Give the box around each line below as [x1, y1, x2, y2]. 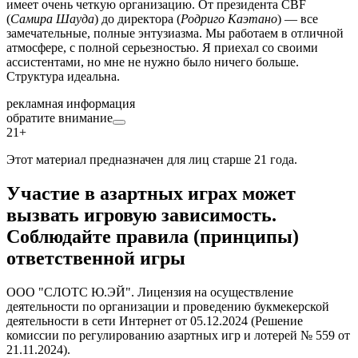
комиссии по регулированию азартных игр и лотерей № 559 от [6, 328, 350, 343]
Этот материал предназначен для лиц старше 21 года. [6, 153, 297, 167]
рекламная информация [6, 97, 135, 111]
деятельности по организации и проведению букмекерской [6, 300, 329, 314]
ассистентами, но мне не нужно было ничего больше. [6, 55, 299, 70]
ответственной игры [6, 248, 185, 269]
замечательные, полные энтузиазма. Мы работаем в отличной [6, 26, 344, 41]
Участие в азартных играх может [6, 183, 296, 205]
